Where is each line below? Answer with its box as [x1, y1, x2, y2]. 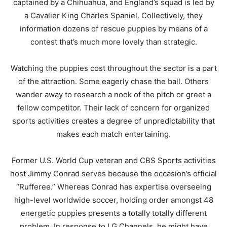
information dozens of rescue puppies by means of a [19, 24, 208, 34]
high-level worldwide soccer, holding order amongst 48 [14, 195, 213, 205]
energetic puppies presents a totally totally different [20, 208, 207, 218]
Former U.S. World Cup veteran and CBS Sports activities [11, 156, 216, 166]
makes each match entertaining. [56, 129, 171, 139]
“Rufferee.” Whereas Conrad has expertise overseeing [16, 182, 211, 192]
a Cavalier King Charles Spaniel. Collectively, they [24, 11, 203, 21]
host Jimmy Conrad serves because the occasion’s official [10, 169, 217, 179]
